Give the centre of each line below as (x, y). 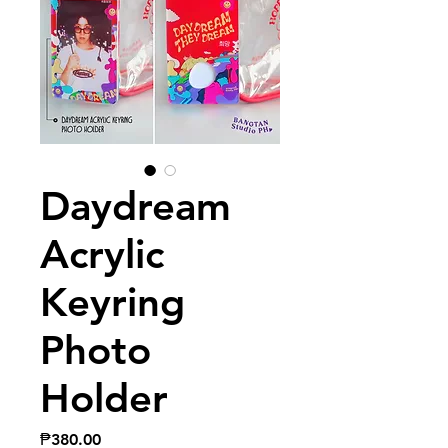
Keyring (112, 301)
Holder (104, 397)
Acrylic (102, 253)
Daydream (135, 205)
